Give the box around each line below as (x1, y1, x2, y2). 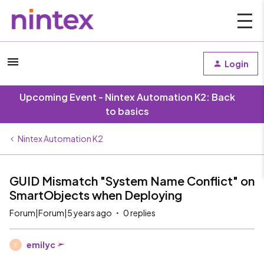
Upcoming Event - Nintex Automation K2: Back (19, 91, 235, 103)
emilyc (27, 239, 55, 250)
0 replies (123, 207, 156, 218)
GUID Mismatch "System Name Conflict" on (9, 173, 255, 188)
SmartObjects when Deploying (9, 187, 182, 202)
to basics (105, 105, 149, 117)
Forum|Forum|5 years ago (9, 207, 112, 218)
